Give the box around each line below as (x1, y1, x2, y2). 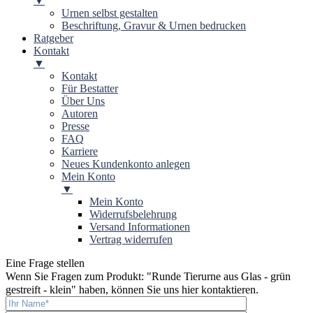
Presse (61, 120, 89, 133)
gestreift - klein (6, 284, 71, 296)
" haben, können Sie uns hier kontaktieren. (71, 284, 259, 296)
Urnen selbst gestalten (61, 7, 158, 20)
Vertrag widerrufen (89, 233, 173, 246)
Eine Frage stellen (6, 257, 85, 270)
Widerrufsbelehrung (89, 208, 177, 221)
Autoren (61, 108, 98, 120)
